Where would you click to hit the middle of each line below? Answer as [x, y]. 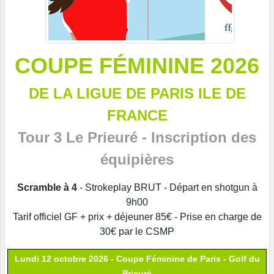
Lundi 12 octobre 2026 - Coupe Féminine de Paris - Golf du [137, 259]
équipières [137, 160]
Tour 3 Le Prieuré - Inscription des [137, 138]
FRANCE [137, 116]
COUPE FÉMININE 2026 [137, 66]
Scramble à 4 [47, 188]
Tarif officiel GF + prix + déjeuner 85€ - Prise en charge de [137, 217]
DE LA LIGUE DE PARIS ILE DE [137, 94]
